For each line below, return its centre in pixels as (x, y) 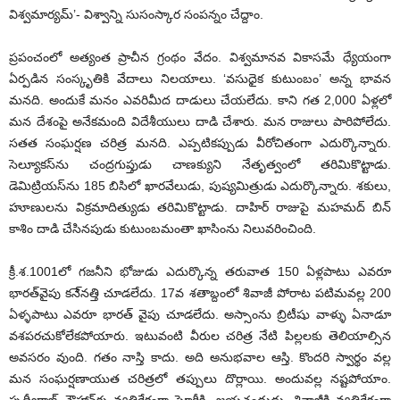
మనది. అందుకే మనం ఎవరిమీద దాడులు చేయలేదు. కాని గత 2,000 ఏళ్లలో (200, 100)
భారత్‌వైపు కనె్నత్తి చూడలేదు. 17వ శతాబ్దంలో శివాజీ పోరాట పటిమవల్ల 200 (200, 292)
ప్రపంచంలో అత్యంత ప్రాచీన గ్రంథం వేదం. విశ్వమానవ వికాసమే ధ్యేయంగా (200, 57)
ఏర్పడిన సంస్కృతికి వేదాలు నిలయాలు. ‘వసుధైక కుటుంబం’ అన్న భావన (200, 78)
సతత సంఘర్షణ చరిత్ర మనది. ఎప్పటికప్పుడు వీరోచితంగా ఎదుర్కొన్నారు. (200, 142)
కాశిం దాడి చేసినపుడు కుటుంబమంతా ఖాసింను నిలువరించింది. (162, 228)
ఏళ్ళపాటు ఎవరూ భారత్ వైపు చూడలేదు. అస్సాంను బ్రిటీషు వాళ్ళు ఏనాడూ (200, 314)
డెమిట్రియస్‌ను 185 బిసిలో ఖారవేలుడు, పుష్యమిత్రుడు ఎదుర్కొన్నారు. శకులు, (200, 185)
